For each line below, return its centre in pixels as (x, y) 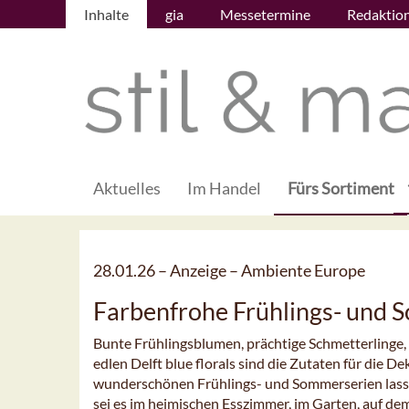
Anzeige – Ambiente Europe (267, 271)
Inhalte (106, 14)
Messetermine (265, 14)
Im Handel (224, 189)
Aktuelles (127, 189)
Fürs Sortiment (341, 189)
